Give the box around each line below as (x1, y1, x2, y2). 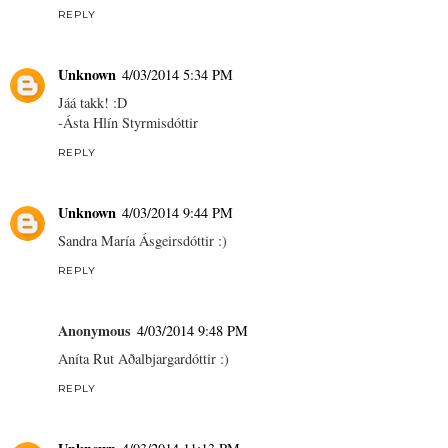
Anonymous (58, 320, 131, 342)
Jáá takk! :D (58, 93, 127, 113)
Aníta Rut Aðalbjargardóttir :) (58, 349, 229, 369)
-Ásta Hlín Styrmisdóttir (58, 113, 198, 133)
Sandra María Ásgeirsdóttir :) (58, 231, 227, 251)
